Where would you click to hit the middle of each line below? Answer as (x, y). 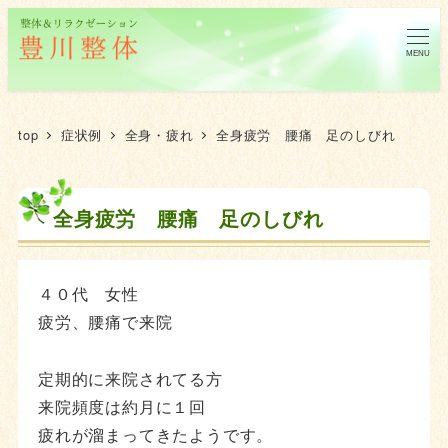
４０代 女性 (88, 294)
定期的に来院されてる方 (130, 378)
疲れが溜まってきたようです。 (156, 434)
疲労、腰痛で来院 (105, 322)
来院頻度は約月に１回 (122, 406)
